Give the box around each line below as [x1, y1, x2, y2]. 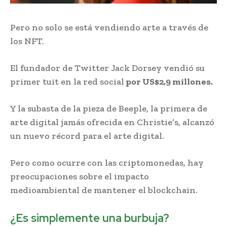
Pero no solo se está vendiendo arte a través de [10, 22, 208, 33]
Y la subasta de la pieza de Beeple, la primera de [10, 103, 207, 115]
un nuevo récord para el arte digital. [10, 130, 164, 142]
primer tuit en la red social [10, 76, 124, 88]
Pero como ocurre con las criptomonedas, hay [10, 157, 204, 169]
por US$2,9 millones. [124, 76, 213, 88]
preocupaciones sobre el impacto [10, 171, 149, 182]
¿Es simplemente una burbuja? [10, 211, 169, 226]
